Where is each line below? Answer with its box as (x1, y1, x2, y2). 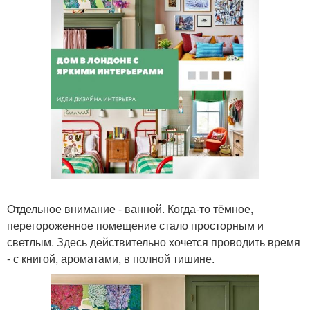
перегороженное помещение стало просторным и (7, 217, 264, 233)
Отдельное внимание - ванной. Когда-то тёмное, (7, 201, 253, 217)
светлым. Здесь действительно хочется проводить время (7, 234, 300, 250)
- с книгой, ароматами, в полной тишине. (7, 250, 215, 266)
